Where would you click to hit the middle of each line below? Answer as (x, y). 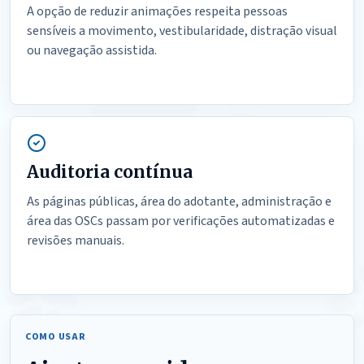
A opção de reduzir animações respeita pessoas (157, 11)
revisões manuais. (76, 240)
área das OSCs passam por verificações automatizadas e (181, 221)
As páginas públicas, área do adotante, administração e (179, 201)
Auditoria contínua (110, 172)
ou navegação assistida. (92, 50)
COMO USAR (56, 337)
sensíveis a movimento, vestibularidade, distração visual (182, 31)
